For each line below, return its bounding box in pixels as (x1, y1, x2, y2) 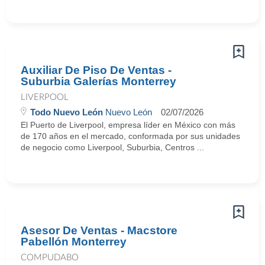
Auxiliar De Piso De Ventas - (21, 64, 172, 76)
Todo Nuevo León (30, 107, 103, 117)
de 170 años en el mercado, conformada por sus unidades (21, 131, 240, 141)
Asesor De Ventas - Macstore (21, 224, 177, 237)
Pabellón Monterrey (21, 235, 127, 248)
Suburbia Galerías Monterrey (21, 75, 176, 88)
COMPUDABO (21, 253, 79, 262)
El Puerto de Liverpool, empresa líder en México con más (21, 120, 235, 130)
